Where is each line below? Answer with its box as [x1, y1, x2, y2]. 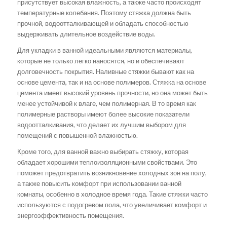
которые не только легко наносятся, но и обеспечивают [17, 56, 184, 65]
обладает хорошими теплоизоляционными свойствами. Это [17, 158, 197, 166]
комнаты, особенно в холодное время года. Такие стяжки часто [17, 190, 208, 198]
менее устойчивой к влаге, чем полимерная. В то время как [17, 99, 196, 107]
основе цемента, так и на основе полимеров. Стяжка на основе [17, 78, 206, 86]
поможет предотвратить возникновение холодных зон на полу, [17, 168, 207, 177]
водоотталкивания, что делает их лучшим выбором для [17, 120, 186, 129]
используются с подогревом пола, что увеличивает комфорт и [17, 200, 207, 209]
